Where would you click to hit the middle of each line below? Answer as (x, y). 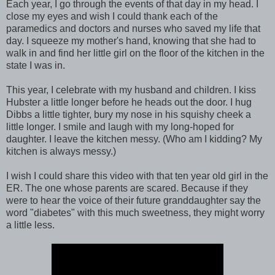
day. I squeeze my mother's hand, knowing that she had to (131, 41)
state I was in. (36, 65)
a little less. (30, 225)
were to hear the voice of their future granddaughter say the (134, 200)
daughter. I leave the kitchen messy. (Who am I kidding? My (134, 139)
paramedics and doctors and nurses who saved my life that (133, 28)
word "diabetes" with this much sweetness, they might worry (135, 212)
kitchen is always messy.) (61, 151)
